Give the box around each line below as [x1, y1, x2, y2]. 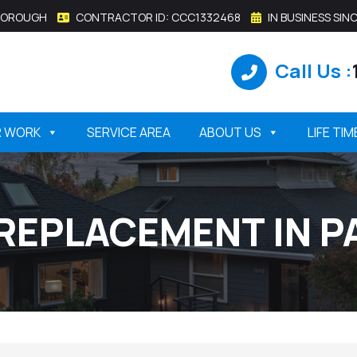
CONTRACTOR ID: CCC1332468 [73, 10, 241, 25]
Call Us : [275, 57, 353, 84]
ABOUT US [199, 123, 262, 141]
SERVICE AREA [87, 123, 171, 141]
